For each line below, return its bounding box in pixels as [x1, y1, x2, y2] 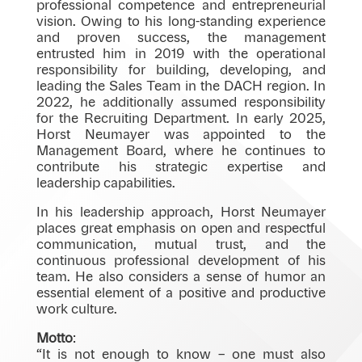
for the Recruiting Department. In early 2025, [36, 112, 326, 125]
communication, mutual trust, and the [36, 238, 326, 251]
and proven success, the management [36, 31, 326, 44]
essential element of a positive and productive [36, 286, 326, 300]
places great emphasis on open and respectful [36, 221, 326, 235]
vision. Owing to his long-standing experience [36, 15, 326, 28]
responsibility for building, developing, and [36, 63, 326, 77]
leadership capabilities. [36, 176, 175, 190]
